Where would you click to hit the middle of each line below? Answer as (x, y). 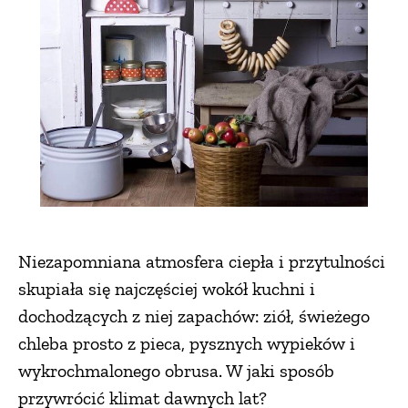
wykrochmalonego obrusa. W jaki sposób (176, 371)
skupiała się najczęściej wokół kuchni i (167, 289)
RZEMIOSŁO (204, 273)
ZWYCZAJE (204, 330)
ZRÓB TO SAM (204, 388)
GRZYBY (204, 101)
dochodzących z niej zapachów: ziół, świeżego (194, 316)
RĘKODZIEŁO (204, 215)
